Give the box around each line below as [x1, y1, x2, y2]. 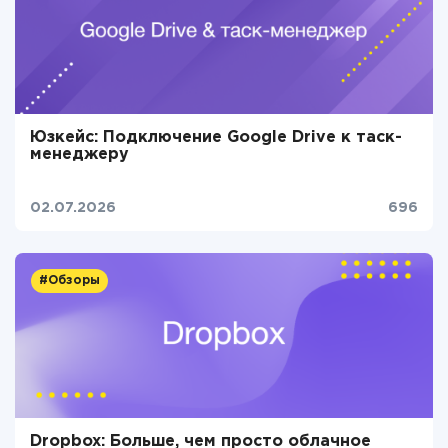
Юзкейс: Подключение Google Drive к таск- [30, 130, 402, 145]
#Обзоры [39, 275, 100, 286]
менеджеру [30, 147, 129, 162]
